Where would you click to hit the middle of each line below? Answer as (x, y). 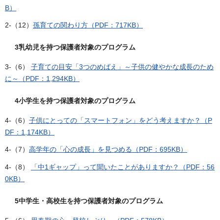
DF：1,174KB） (30, 132)
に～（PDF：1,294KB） (42, 78)
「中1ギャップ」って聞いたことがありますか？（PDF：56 (123, 167)
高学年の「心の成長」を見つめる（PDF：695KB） (108, 150)
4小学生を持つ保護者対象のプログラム (75, 100)
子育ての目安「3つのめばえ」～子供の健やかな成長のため (122, 67)
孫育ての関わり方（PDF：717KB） (88, 25)
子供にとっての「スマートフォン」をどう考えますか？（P (121, 121)
